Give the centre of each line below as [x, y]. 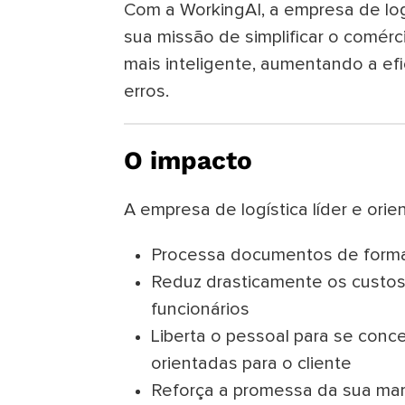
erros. [146, 92]
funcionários [200, 310]
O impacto [188, 161]
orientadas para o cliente [251, 364]
